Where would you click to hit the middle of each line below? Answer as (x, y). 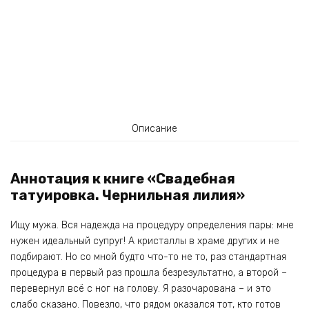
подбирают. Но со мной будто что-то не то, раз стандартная (148, 257)
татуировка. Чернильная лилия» (128, 196)
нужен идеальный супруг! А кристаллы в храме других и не (145, 241)
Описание (154, 128)
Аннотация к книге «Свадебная (123, 179)
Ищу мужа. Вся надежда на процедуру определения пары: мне (152, 226)
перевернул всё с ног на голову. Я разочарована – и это (141, 289)
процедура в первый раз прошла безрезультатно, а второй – (149, 273)
